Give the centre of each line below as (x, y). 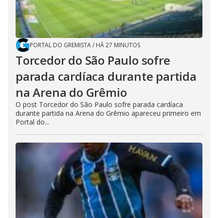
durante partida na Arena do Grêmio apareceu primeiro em (108, 113)
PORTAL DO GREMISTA (60, 45)
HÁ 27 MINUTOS (118, 45)
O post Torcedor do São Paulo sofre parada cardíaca (99, 105)
